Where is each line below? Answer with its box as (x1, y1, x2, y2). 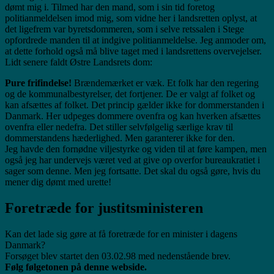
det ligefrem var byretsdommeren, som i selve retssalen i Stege (5, 23, 244, 34)
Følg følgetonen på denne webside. (5, 261, 147, 272)
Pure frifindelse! (5, 77, 72, 88)
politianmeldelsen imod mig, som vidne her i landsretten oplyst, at (5, 12, 257, 23)
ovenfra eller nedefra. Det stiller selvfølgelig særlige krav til (5, 121, 233, 132)
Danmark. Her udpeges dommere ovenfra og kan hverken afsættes (5, 110, 261, 121)
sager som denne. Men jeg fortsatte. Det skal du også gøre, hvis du (5, 165, 261, 176)
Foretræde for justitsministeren (5, 199, 203, 216)
